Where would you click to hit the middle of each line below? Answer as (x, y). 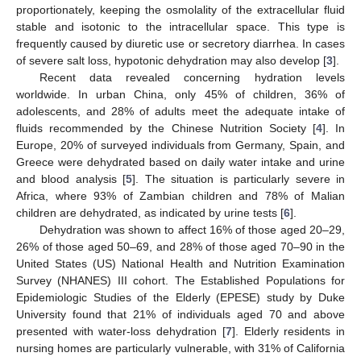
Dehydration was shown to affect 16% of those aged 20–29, (192, 229)
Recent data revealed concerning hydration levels (192, 77)
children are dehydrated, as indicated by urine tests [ (150, 212)
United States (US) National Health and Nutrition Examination (180, 263)
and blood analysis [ (71, 178)
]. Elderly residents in (288, 331)
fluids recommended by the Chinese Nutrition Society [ (166, 128)
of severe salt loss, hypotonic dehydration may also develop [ (171, 60)
